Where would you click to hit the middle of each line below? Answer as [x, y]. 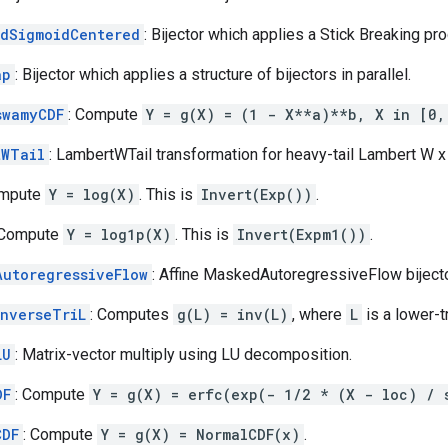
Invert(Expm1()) [301, 234]
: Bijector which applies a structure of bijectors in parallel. [213, 74]
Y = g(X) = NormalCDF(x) [200, 434]
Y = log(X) [92, 194]
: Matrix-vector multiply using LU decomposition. [183, 354]
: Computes [131, 314]
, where [319, 314]
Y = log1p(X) [119, 234]
